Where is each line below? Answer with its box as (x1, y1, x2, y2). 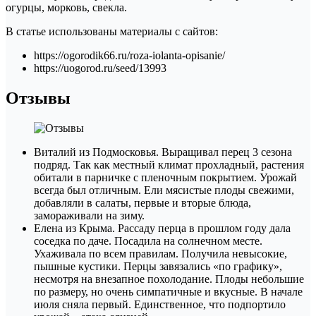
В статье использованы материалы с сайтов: (6, 25, 218, 37)
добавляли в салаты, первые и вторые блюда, (34, 196, 251, 209)
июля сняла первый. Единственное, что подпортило (34, 298, 286, 310)
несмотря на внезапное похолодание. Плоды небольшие (34, 272, 304, 285)
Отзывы (6, 88, 71, 107)
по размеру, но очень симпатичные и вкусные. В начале (34, 285, 303, 298)
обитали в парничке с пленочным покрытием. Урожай (34, 171, 297, 183)
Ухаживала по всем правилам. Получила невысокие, (34, 247, 287, 260)
